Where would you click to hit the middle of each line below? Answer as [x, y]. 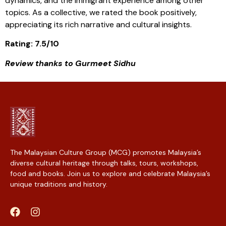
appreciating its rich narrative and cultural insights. [98, 24]
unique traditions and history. [59, 184]
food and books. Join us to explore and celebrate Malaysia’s [110, 173]
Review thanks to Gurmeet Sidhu [70, 63]
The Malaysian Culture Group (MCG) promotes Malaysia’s [106, 152]
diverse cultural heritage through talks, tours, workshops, [104, 163]
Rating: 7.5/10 [32, 44]
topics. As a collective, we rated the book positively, [101, 12]
